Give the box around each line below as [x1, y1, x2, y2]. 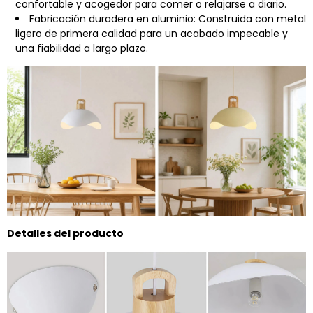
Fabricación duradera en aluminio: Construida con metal [29, 11, 306, 26]
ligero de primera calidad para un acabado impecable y [15, 26, 288, 41]
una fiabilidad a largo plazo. [15, 41, 148, 55]
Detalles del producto [7, 226, 124, 240]
